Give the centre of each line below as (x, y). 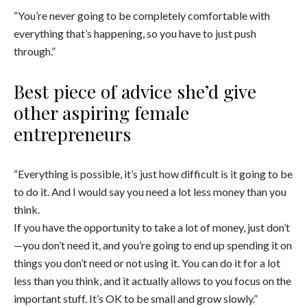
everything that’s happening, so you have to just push (135, 34)
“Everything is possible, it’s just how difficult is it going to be (153, 174)
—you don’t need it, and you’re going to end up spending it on (153, 245)
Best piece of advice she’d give (135, 91)
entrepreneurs (72, 134)
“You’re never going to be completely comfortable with (142, 16)
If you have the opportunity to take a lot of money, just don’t (152, 228)
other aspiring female (101, 113)
